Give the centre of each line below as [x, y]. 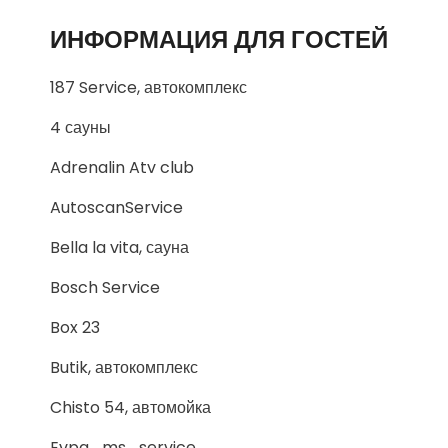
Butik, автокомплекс [124, 367]
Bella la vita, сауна [119, 247]
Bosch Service [105, 287]
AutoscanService [116, 207]
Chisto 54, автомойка [130, 407]
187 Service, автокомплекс [148, 87]
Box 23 [75, 327]
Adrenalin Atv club [122, 167]
